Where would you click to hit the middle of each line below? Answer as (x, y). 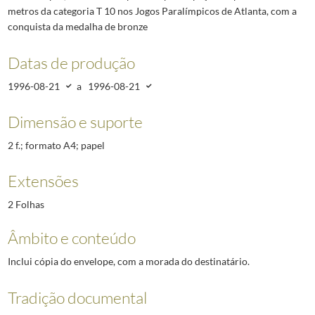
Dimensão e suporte (75, 121)
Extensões (43, 181)
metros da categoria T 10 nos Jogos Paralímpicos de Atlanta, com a (152, 11)
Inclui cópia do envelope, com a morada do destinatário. (128, 262)
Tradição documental (77, 297)
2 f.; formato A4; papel (56, 145)
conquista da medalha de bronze (77, 27)
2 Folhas (26, 205)
